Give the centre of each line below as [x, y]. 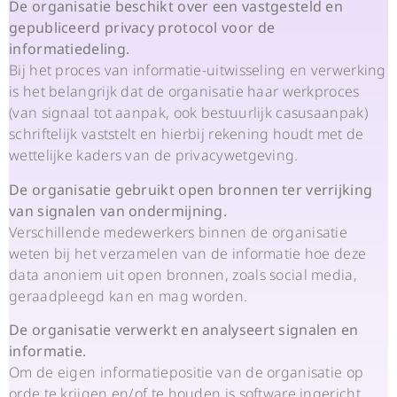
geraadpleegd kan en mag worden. [128, 296]
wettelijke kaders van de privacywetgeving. [154, 156]
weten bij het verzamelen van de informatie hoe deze [188, 253]
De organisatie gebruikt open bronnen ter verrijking [191, 189]
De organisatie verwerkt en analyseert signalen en [184, 329]
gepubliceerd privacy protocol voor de [142, 28]
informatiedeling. [70, 49]
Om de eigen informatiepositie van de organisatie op [187, 372]
